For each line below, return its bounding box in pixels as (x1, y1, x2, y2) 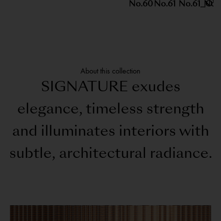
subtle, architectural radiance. (9, 147, 212, 161)
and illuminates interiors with (12, 125, 209, 139)
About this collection (80, 66, 141, 75)
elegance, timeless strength (17, 103, 204, 117)
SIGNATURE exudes (40, 80, 181, 95)
